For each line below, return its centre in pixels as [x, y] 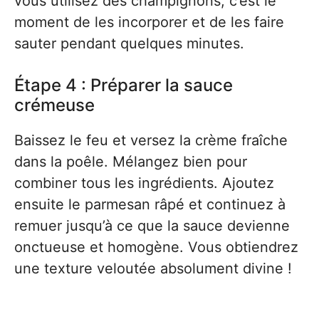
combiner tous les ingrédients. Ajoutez [144, 183]
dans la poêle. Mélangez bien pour [131, 162]
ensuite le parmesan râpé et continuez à [150, 204]
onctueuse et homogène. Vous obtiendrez [156, 247]
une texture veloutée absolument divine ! [153, 268]
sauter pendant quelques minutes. [129, 43]
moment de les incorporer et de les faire [149, 22]
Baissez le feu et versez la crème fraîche [151, 140]
